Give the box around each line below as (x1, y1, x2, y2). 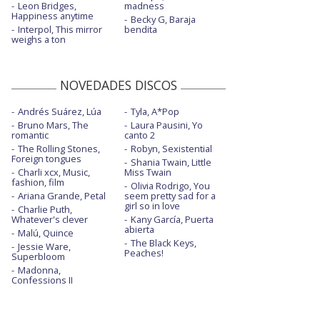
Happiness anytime (11, 9, 94, 23)
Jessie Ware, (18, 240, 71, 254)
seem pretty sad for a (124, 189, 216, 203)
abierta (124, 223, 154, 236)
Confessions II (11, 274, 73, 287)
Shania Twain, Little (130, 156, 211, 169)
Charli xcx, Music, (18, 166, 90, 179)
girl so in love (124, 199, 180, 213)
